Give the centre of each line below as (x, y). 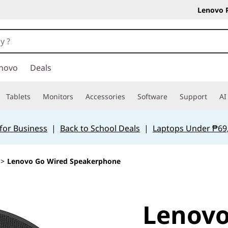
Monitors (58, 96)
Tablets (18, 96)
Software (152, 96)
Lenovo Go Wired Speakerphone (64, 161)
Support (193, 96)
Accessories (105, 96)
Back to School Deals (100, 128)
